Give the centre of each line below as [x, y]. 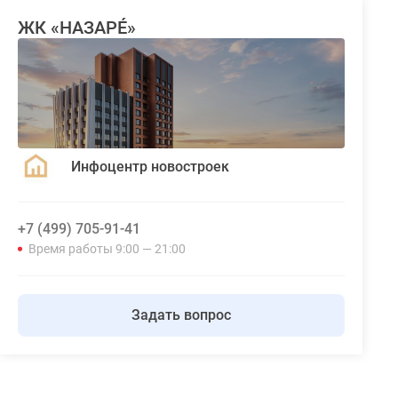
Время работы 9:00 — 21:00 [107, 249]
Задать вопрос [181, 315]
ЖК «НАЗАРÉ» [77, 28]
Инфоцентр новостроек [150, 166]
